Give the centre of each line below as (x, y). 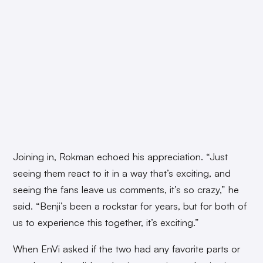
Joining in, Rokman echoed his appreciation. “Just (121, 157)
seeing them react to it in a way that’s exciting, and (122, 173)
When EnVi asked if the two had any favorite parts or (127, 248)
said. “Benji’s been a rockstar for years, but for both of (130, 206)
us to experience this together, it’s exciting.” (106, 222)
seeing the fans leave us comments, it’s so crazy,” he (126, 190)
